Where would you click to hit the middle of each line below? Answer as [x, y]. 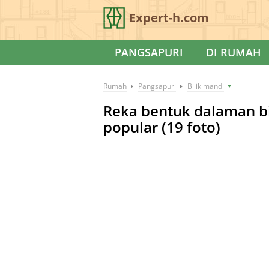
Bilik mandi [206, 86]
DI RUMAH [234, 52]
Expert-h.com [169, 18]
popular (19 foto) [162, 127]
